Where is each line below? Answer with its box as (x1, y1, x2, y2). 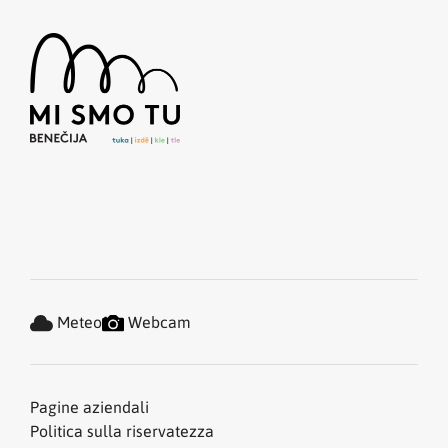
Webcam (123, 310, 191, 332)
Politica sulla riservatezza (30, 419, 214, 441)
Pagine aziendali (30, 395, 149, 417)
